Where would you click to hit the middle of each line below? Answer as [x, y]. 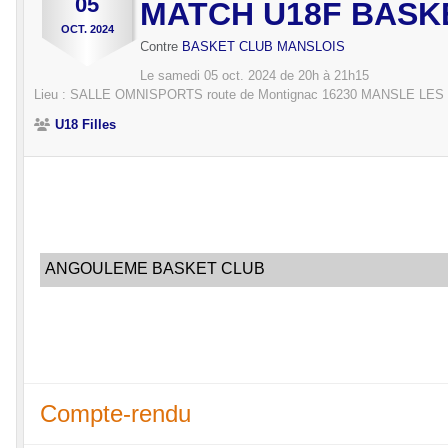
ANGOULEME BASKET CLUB [155, 269]
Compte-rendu [115, 414]
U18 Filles [85, 125]
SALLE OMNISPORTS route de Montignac [194, 95]
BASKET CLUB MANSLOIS [263, 47]
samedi [181, 76]
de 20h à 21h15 [322, 76]
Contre [161, 47]
